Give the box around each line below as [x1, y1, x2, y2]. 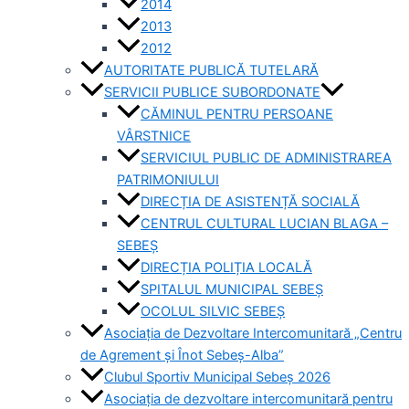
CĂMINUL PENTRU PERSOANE [141, 106, 333, 123]
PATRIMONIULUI [117, 172, 219, 189]
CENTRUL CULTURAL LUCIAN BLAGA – [141, 215, 388, 233]
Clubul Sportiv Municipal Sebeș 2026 [104, 369, 330, 386]
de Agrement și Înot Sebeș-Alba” [80, 347, 284, 364]
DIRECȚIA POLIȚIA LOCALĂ [141, 259, 312, 277]
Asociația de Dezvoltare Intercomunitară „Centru [104, 325, 402, 342]
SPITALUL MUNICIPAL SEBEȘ [141, 281, 323, 299]
